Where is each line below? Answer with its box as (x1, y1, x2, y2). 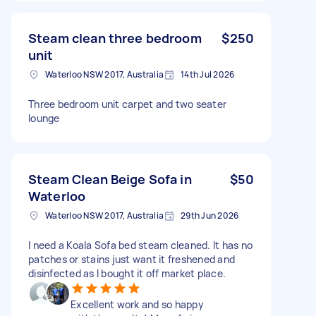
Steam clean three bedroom (28, 29, 202, 47)
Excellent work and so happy (71, 297, 204, 311)
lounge (28, 111, 60, 125)
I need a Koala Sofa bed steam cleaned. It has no (28, 238, 253, 252)
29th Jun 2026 (181, 209, 239, 221)
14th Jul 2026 (181, 68, 235, 80)
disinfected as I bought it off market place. (28, 266, 226, 280)
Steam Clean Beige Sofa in (28, 170, 192, 188)
